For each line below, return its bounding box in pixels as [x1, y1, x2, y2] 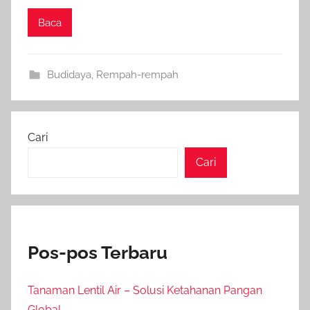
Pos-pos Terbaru [28, 242, 167, 263]
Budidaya [46, 69, 91, 81]
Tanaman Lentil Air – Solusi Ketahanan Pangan [28, 283, 262, 297]
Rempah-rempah [95, 69, 179, 81]
